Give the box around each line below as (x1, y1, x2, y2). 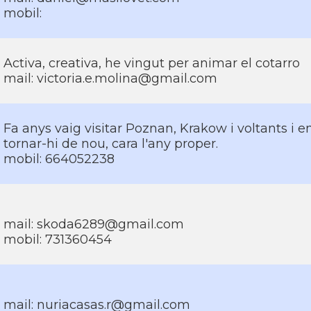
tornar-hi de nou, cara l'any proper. (3, 136, 218, 151)
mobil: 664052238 (3, 151, 115, 167)
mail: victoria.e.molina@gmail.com (3, 71, 217, 86)
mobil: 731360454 (3, 232, 112, 247)
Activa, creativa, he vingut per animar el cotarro (3, 56, 300, 71)
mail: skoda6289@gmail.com (3, 217, 184, 232)
